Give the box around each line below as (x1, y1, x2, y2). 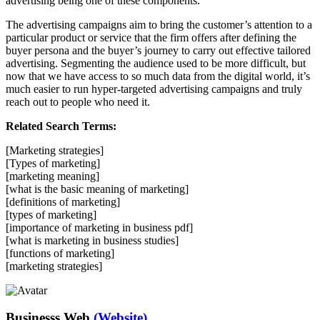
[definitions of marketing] (6, 195, 120, 208)
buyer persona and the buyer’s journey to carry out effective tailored (6, 44, 311, 56)
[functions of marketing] (6, 246, 114, 259)
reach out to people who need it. (6, 95, 150, 108)
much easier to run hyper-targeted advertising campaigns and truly (6, 82, 302, 95)
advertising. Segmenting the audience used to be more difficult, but (6, 56, 306, 69)
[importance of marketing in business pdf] (6, 221, 193, 234)
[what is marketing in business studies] (6, 234, 179, 246)
